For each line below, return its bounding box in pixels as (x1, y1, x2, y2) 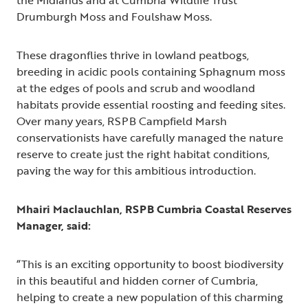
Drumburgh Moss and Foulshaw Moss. (16, 8, 212, 25)
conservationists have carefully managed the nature (16, 129, 283, 146)
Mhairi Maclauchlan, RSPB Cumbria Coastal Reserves (16, 201, 291, 218)
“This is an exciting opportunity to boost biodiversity (16, 256, 283, 273)
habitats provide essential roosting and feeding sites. (16, 96, 285, 113)
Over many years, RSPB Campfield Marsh (16, 113, 227, 130)
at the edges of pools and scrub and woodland (16, 80, 255, 97)
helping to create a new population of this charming (16, 289, 283, 306)
